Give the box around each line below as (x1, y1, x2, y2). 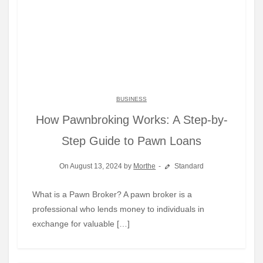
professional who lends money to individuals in (32, 204, 204, 214)
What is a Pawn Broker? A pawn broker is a (32, 190, 40, 200)
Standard (172, 162, 204, 171)
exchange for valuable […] (32, 219, 130, 229)
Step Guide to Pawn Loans (62, 134, 201, 148)
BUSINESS (116, 96, 147, 103)
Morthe (133, 162, 156, 171)
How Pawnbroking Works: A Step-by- (35, 113, 228, 127)
